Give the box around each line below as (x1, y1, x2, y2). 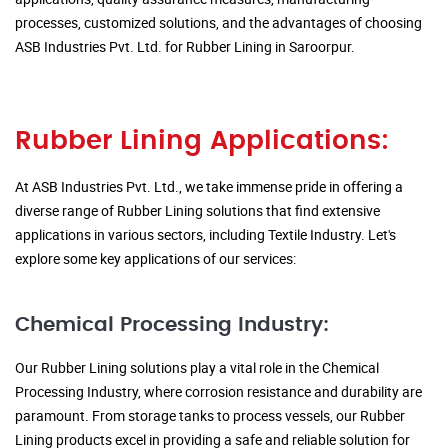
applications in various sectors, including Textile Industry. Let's (15, 225, 396, 245)
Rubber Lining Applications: (15, 128, 389, 155)
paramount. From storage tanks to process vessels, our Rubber (15, 406, 405, 426)
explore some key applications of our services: (15, 249, 296, 269)
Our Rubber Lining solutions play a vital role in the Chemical (15, 358, 379, 378)
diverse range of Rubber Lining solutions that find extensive (15, 201, 380, 221)
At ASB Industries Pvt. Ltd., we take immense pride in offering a (15, 177, 403, 197)
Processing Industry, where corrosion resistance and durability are (15, 382, 422, 402)
